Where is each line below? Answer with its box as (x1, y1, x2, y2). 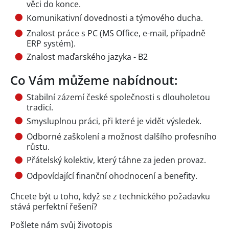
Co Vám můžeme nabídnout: (10, 72, 178, 89)
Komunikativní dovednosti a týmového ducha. (27, 12, 203, 24)
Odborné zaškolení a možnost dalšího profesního (27, 131, 217, 143)
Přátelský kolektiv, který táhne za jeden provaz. (27, 154, 206, 166)
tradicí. (27, 102, 53, 113)
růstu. (27, 141, 50, 153)
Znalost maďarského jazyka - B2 (27, 51, 148, 63)
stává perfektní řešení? (10, 200, 97, 212)
